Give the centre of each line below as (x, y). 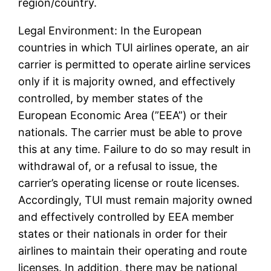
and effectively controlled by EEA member (126, 217)
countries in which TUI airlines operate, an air (134, 48)
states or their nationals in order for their (123, 234)
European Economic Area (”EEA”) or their (123, 116)
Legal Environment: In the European (110, 31)
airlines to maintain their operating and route (133, 251)
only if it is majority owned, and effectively (127, 82)
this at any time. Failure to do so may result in (135, 149)
